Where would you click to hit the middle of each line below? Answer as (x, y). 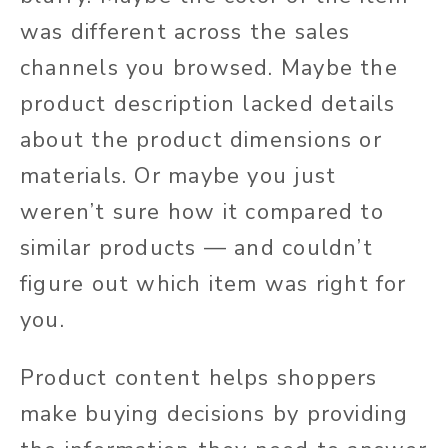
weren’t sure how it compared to (202, 211)
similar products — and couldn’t (196, 247)
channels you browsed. (147, 67)
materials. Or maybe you (157, 175)
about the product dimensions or (201, 139)
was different (93, 31)
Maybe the (335, 67)
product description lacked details (208, 103)
